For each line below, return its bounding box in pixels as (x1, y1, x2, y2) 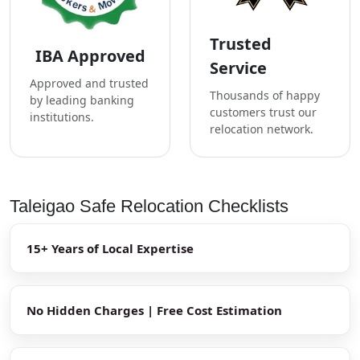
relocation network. (210, 121, 313, 137)
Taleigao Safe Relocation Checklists (10, 195, 288, 216)
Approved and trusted (30, 75, 149, 91)
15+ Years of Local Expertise (27, 239, 194, 256)
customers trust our (210, 104, 317, 120)
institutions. (30, 108, 94, 125)
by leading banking (30, 92, 134, 108)
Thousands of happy (210, 87, 320, 103)
